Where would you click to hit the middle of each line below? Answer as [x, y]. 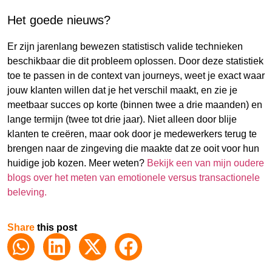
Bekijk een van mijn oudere [206, 163]
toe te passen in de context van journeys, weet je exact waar [136, 75]
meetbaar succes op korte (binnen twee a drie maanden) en [135, 104]
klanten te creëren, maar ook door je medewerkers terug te [132, 134]
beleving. [27, 192]
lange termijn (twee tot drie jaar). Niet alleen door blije [122, 119]
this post [56, 227]
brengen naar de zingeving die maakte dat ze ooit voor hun [133, 148]
